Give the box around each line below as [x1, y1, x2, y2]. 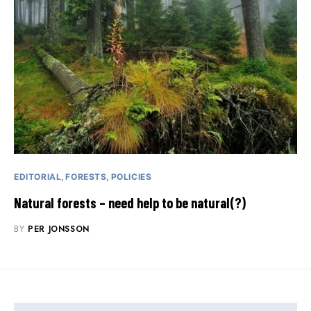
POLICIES [110, 171, 152, 183]
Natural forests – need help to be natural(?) [14, 194, 246, 212]
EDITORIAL [14, 171, 62, 183]
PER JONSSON [28, 223, 90, 236]
